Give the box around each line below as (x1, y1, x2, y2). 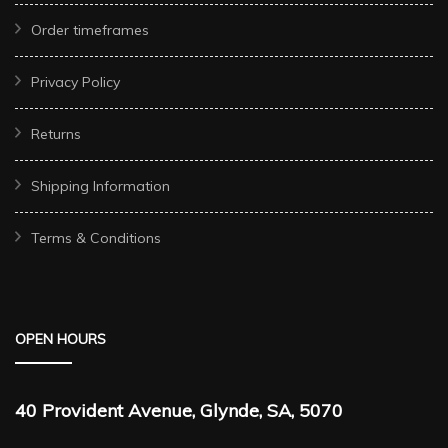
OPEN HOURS (15, 330, 106, 349)
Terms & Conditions (31, 229, 161, 248)
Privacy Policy (31, 73, 120, 92)
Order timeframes (31, 21, 149, 40)
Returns (31, 125, 81, 144)
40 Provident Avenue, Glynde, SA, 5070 (15, 399, 343, 423)
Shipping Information (31, 177, 170, 196)
